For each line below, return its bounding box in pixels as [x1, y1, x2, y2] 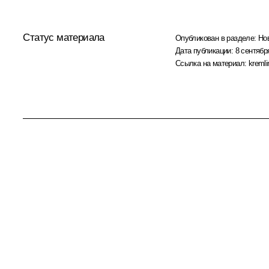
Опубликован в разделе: [175, 33, 259, 43]
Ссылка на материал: [175, 58, 249, 68]
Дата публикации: [175, 46, 235, 55]
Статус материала [23, 31, 104, 43]
